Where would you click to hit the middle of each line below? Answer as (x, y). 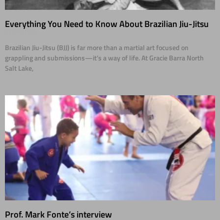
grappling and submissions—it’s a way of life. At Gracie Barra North (104, 58)
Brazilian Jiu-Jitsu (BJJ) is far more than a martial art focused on (97, 48)
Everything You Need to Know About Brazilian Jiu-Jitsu (107, 24)
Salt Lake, (19, 68)
